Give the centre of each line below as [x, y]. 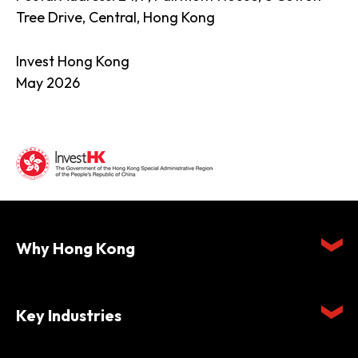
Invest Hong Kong [74, 61]
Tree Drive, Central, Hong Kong [115, 17]
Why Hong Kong [76, 248]
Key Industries [69, 315]
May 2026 [48, 83]
